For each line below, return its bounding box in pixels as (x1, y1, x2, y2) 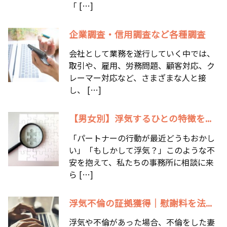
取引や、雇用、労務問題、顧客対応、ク (69, 59, 215, 72)
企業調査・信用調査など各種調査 (69, 27, 206, 41)
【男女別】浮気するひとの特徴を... (69, 112, 211, 125)
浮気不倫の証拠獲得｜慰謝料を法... (69, 196, 212, 209)
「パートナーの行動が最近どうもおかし (69, 131, 215, 144)
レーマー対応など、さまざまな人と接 (69, 71, 206, 84)
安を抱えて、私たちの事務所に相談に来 (69, 156, 214, 168)
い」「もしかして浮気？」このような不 (69, 143, 215, 156)
